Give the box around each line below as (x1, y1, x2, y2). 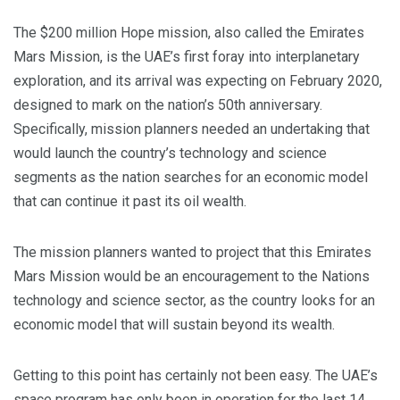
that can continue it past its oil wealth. (13, 193, 246, 210)
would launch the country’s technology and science (13, 145, 327, 162)
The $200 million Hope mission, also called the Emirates (13, 24, 364, 41)
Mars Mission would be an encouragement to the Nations (13, 268, 370, 285)
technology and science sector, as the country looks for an (13, 292, 375, 309)
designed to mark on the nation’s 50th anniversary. (13, 96, 322, 113)
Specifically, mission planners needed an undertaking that (13, 121, 370, 137)
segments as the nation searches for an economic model (13, 169, 368, 186)
